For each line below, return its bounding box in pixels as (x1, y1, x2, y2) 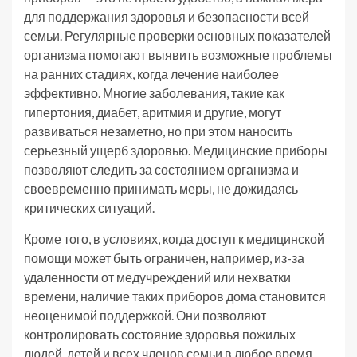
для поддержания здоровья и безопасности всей (24, 8, 309, 24)
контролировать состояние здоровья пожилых (24, 326, 296, 342)
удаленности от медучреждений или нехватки (24, 269, 291, 284)
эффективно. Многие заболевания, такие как (24, 84, 284, 100)
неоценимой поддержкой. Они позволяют (24, 307, 266, 323)
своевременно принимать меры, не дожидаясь (24, 180, 298, 196)
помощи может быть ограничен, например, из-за (24, 249, 304, 265)
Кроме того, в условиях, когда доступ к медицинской (24, 230, 324, 246)
